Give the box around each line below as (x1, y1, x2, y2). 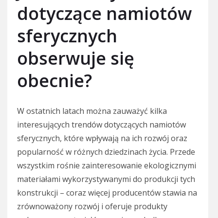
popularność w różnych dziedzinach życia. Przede (17, 146, 195, 157)
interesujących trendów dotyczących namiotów (17, 119, 186, 130)
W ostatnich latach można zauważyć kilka (17, 105, 167, 116)
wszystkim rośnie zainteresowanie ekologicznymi (17, 160, 196, 171)
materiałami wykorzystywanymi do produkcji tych (17, 173, 195, 184)
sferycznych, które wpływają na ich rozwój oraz (17, 132, 187, 144)
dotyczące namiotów (17, 1, 192, 25)
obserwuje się (17, 46, 134, 70)
